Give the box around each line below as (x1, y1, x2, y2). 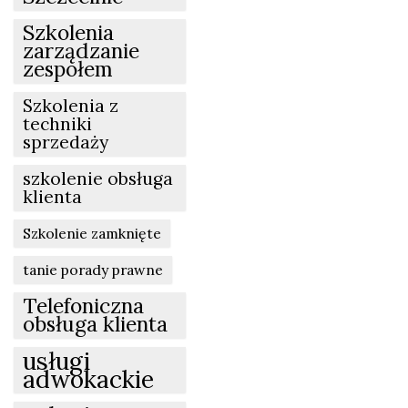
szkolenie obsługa (23, 167, 173, 189)
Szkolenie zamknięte (23, 223, 161, 242)
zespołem (23, 55, 113, 82)
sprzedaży (23, 130, 108, 153)
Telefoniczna (23, 291, 144, 319)
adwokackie (23, 362, 154, 394)
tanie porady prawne (23, 260, 163, 279)
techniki (23, 112, 92, 135)
